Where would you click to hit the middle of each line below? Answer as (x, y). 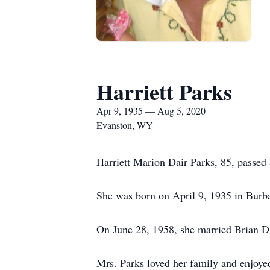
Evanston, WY (125, 125)
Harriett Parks (164, 92)
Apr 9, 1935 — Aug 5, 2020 (151, 111)
